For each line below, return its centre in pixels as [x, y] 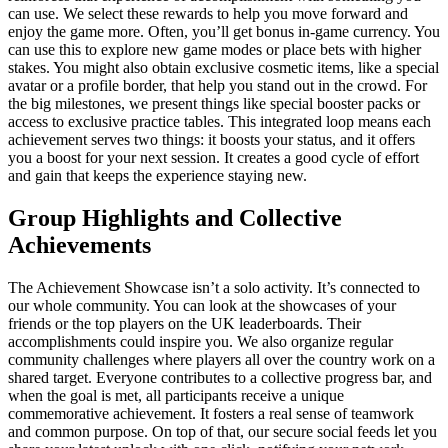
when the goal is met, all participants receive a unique [176, 396]
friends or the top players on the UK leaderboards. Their [184, 324]
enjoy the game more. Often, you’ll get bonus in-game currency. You [224, 32]
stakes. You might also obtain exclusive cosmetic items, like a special [223, 68]
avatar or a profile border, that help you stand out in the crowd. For [217, 86]
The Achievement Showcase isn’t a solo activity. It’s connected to [214, 288]
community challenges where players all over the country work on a [221, 360]
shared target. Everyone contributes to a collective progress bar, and [220, 378]
